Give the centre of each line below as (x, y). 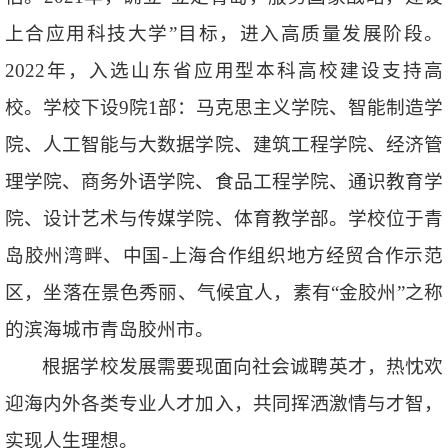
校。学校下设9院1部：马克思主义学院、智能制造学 (224, 107)
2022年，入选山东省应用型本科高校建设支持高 (224, 70)
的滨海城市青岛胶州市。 (109, 329)
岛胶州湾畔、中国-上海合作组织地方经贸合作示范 (224, 255)
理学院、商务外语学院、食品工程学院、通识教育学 (224, 181)
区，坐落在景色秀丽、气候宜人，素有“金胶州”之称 (224, 292)
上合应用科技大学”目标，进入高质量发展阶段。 (224, 33)
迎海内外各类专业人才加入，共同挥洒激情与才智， (224, 403)
